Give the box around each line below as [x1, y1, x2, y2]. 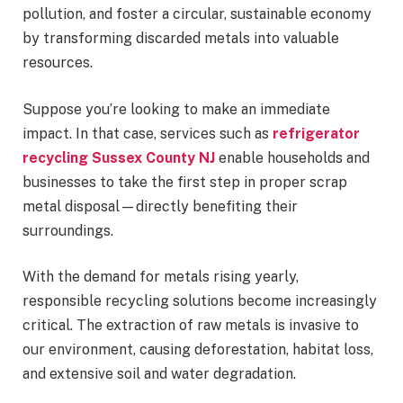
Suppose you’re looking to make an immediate [22, 100, 330, 118]
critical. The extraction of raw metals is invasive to [22, 317, 359, 335]
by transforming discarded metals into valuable [22, 30, 339, 48]
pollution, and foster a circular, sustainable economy [22, 5, 372, 23]
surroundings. [22, 221, 113, 239]
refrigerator [273, 124, 360, 142]
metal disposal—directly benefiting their [22, 197, 298, 215]
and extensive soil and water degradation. [22, 365, 300, 383]
